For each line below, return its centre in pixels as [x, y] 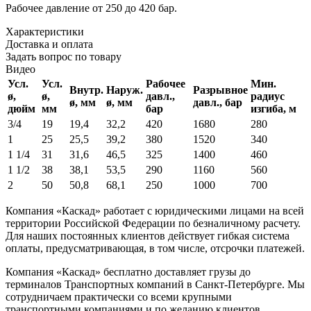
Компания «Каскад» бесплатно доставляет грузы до [128, 272]
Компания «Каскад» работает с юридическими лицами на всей [155, 211]
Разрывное [220, 90]
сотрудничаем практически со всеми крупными [119, 297]
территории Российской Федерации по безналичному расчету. [153, 224]
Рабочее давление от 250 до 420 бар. [91, 8]
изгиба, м [274, 109]
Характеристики [45, 32]
